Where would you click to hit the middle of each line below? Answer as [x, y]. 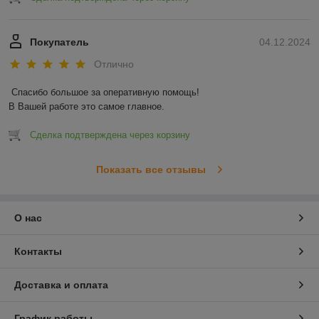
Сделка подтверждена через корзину [110, 135]
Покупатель [59, 42]
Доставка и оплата [61, 285]
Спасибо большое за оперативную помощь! [105, 93]
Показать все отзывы [151, 170]
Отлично [114, 64]
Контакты [38, 252]
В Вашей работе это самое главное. [87, 107]
